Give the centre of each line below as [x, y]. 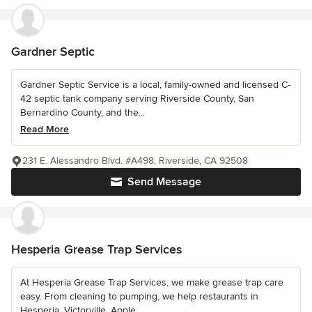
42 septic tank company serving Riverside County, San [137, 99]
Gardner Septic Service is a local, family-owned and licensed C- [155, 85]
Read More [45, 130]
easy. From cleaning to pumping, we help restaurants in [139, 297]
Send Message [164, 182]
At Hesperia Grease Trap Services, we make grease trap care [152, 283]
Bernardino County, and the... [83, 113]
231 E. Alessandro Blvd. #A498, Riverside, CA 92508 [135, 161]
